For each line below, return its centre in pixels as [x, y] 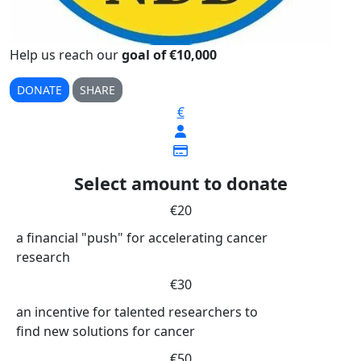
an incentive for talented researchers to [137, 312]
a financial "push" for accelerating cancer [142, 238]
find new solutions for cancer [106, 331]
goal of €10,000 [169, 55]
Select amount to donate [180, 183]
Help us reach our [66, 55]
